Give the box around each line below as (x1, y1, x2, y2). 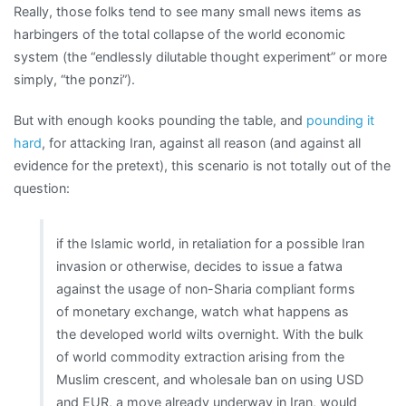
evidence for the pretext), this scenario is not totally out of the (14, 158, 391, 174)
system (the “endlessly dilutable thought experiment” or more (14, 48, 387, 64)
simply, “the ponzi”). (14, 71, 135, 87)
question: (14, 180, 70, 197)
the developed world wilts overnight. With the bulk (56, 326, 364, 343)
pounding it (306, 112, 374, 129)
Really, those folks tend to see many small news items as (14, 3, 362, 19)
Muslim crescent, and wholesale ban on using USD (56, 372, 364, 388)
